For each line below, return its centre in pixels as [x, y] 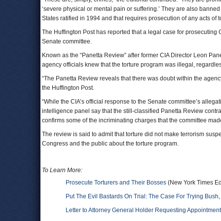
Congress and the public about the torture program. [110, 144]
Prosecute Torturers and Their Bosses [116, 183]
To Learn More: [62, 170]
